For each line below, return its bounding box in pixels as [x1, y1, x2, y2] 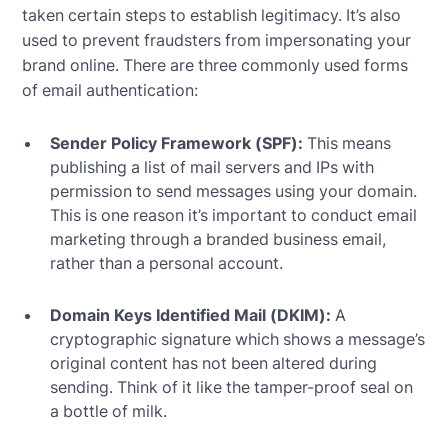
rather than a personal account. [50, 252, 284, 273]
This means [303, 132, 392, 153]
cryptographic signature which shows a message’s [50, 328, 426, 349]
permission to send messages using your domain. [50, 180, 418, 201]
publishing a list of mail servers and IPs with [50, 156, 375, 177]
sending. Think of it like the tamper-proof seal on [50, 376, 414, 397]
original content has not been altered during [50, 352, 378, 373]
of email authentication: [22, 79, 199, 100]
